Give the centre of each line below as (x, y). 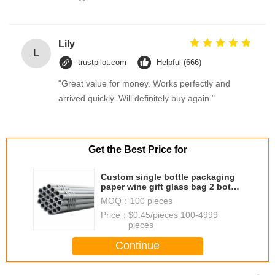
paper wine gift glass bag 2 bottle (171, 187)
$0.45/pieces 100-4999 (173, 215)
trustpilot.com (102, 62)
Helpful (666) (179, 62)
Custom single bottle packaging (168, 177)
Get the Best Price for (137, 149)
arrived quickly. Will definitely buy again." (137, 98)
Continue (137, 246)
